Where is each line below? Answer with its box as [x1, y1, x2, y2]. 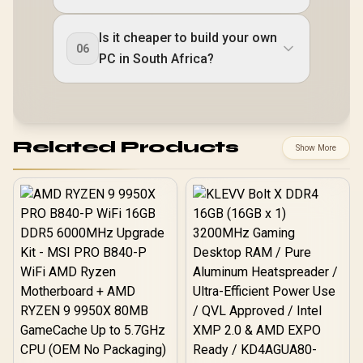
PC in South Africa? [99, 50, 214, 66]
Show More [296, 142, 336, 153]
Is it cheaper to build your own [99, 29, 277, 45]
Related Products [13, 137, 238, 158]
